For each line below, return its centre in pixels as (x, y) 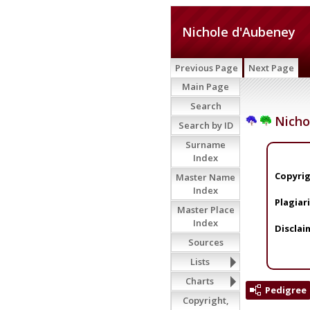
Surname (206, 145)
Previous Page (207, 68)
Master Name (206, 177)
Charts (200, 281)
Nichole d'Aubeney (239, 32)
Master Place (206, 210)
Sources (206, 242)
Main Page (206, 86)
